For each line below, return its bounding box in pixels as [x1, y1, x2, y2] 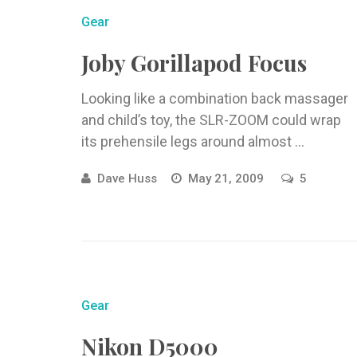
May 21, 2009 [188, 171, 267, 186]
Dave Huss [97, 171, 157, 186]
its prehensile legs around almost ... [81, 133, 304, 150]
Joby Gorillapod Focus [81, 48, 307, 77]
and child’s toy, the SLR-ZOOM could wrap [81, 112, 341, 128]
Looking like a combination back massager [81, 90, 348, 107]
